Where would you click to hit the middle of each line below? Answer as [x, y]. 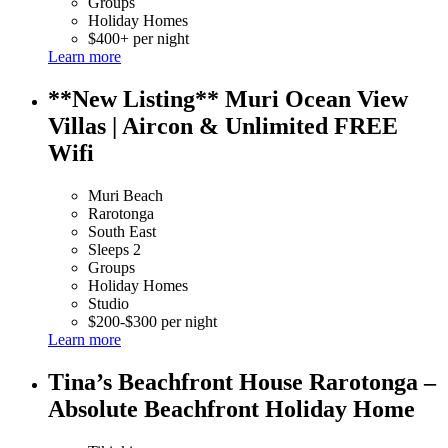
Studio [108, 303]
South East [122, 231]
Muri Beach [125, 195]
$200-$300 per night [152, 321]
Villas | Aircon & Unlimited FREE [223, 126]
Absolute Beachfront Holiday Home [231, 408]
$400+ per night [138, 39]
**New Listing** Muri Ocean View [228, 99]
